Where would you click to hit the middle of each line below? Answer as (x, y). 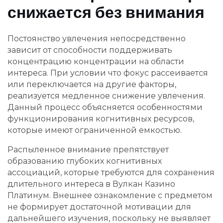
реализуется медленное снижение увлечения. (106, 96)
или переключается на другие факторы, (92, 84)
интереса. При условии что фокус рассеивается (108, 73)
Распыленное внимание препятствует (88, 149)
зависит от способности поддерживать (90, 50)
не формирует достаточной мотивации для (99, 207)
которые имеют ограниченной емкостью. (95, 130)
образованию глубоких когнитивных (85, 161)
